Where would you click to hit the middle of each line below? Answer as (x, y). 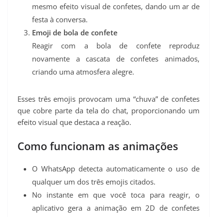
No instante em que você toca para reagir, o (116, 194)
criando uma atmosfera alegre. (83, 72)
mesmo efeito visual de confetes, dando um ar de (116, 7)
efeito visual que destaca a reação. (74, 122)
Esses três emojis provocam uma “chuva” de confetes (108, 99)
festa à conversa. (60, 20)
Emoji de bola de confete (75, 33)
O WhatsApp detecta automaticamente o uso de (116, 168)
